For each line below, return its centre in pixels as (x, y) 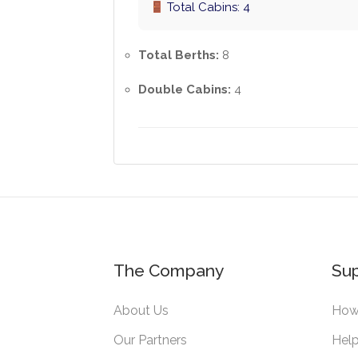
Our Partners (150, 340)
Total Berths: (179, 56)
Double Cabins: (185, 90)
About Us (141, 311)
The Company (169, 271)
